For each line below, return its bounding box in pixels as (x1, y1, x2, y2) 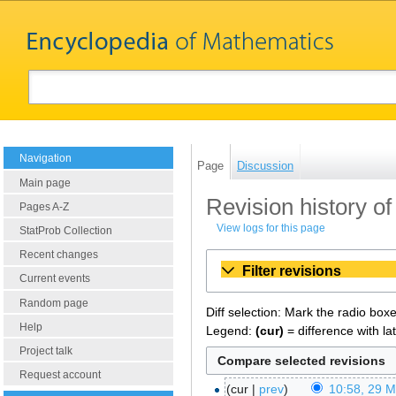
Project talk (19, 345, 72, 357)
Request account (19, 369, 101, 382)
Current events (19, 272, 90, 286)
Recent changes (19, 248, 98, 262)
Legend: (206, 323, 255, 338)
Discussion (237, 158, 293, 172)
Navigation (19, 152, 72, 165)
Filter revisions (242, 263, 341, 279)
